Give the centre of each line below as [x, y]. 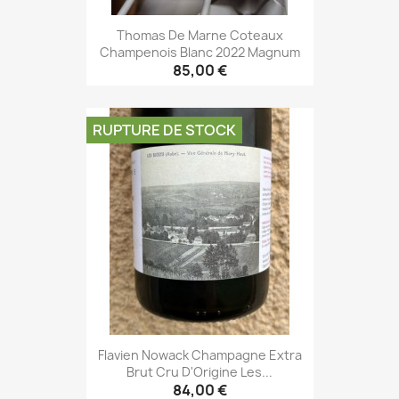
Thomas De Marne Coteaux [199, 35]
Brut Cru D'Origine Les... [199, 371]
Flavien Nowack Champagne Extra [199, 354]
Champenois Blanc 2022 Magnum [199, 52]
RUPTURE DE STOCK [164, 130]
